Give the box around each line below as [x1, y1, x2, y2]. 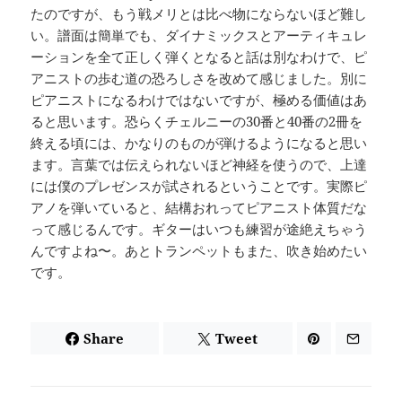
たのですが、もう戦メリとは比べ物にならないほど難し [31, 4, 368, 23]
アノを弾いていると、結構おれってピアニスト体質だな [31, 198, 368, 217]
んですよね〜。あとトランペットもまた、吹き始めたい [31, 241, 368, 260]
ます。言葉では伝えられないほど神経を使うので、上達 [31, 155, 368, 174]
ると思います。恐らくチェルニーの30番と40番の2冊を [31, 112, 363, 131]
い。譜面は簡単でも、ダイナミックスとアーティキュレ [31, 26, 368, 45]
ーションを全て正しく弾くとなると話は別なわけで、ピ [31, 48, 368, 66]
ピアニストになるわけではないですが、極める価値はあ [31, 91, 368, 109]
